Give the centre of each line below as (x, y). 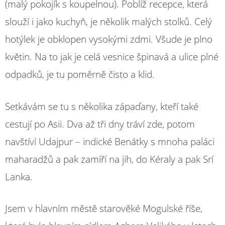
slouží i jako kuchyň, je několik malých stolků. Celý (108, 22)
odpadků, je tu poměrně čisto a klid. (80, 74)
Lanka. (19, 177)
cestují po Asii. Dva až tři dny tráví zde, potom (100, 124)
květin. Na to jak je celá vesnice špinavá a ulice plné (112, 57)
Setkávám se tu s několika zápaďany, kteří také (102, 106)
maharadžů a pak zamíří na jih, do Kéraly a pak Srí (109, 159)
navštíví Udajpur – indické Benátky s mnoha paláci (110, 141)
